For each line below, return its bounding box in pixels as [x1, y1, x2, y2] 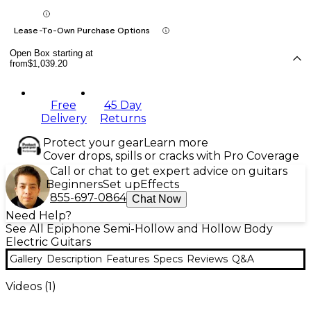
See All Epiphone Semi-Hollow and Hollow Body [6, 222, 273, 236]
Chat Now [132, 193, 181, 205]
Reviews [187, 253, 228, 266]
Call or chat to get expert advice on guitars [50, 165, 287, 178]
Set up [103, 178, 140, 192]
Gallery [10, 253, 42, 266]
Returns [100, 112, 146, 126]
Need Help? [6, 209, 72, 223]
